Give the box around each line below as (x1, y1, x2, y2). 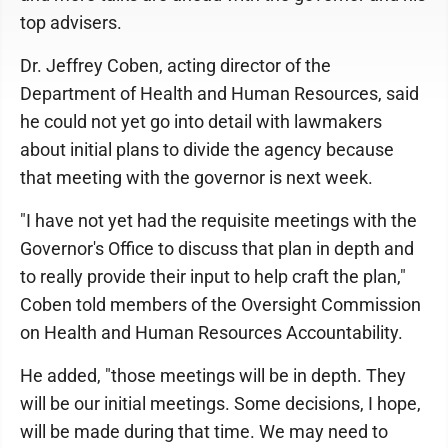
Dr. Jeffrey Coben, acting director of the (20, 55, 331, 76)
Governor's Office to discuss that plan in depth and (20, 238, 414, 259)
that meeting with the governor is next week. (20, 167, 373, 188)
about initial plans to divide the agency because (20, 139, 394, 160)
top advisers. (20, 12, 122, 33)
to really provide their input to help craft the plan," (20, 266, 406, 287)
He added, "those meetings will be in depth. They (20, 365, 406, 386)
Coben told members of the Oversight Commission (20, 294, 421, 315)
